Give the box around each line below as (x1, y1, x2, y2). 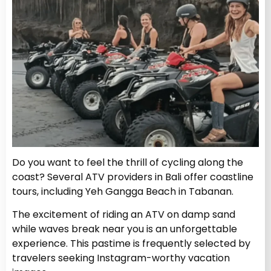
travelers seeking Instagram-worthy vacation (12, 251, 230, 266)
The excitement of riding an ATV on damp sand (12, 207, 235, 222)
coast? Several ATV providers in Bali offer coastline (12, 170, 253, 184)
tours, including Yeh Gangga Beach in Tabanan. (12, 184, 233, 199)
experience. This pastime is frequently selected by (12, 237, 250, 251)
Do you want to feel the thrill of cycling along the (12, 155, 243, 170)
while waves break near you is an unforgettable (12, 222, 237, 237)
